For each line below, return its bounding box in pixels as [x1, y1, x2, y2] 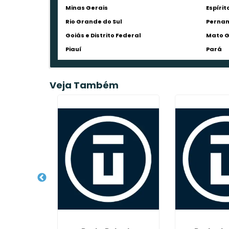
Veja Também [50, 79, 119, 91]
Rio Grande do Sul [65, 17, 123, 26]
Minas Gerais [65, 4, 108, 12]
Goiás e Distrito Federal [65, 31, 142, 39]
